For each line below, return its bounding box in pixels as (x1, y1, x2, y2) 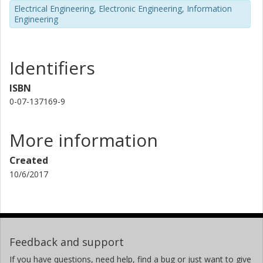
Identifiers (9, 55, 95, 80)
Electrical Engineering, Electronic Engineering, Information (14, 3, 232, 14)
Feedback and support (9, 234, 124, 249)
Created (9, 153, 48, 167)
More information (9, 127, 158, 152)
